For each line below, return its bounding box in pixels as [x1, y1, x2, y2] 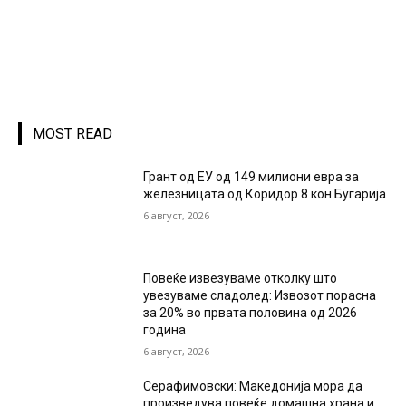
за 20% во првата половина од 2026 [143, 304, 358, 320]
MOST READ [33, 125, 112, 143]
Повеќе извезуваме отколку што [143, 270, 338, 285]
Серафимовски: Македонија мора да [143, 378, 363, 393]
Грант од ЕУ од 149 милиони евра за [143, 169, 360, 185]
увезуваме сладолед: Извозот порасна [143, 287, 377, 303]
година [143, 322, 187, 337]
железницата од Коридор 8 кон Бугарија [143, 187, 387, 202]
